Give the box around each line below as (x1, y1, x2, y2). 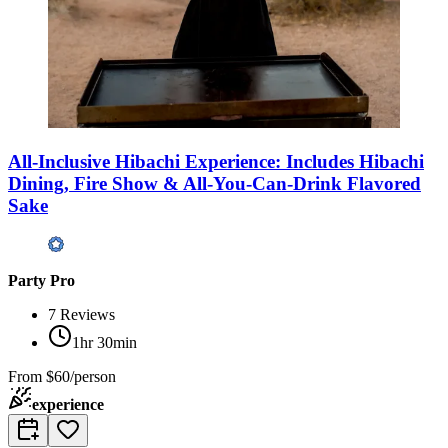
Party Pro (8, 271, 75, 289)
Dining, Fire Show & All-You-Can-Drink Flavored (8, 172, 421, 194)
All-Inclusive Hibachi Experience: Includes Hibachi (8, 150, 424, 172)
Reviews (60, 305, 115, 323)
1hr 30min (72, 333, 137, 351)
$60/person (46, 367, 116, 385)
